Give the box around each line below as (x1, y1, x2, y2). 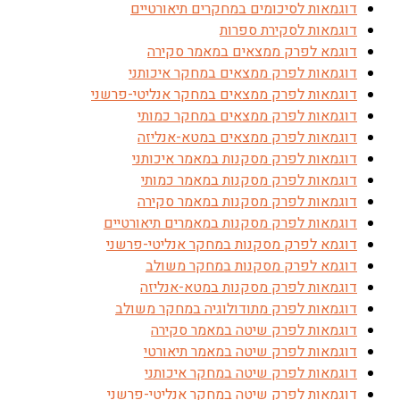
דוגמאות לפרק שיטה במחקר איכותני (145, 362, 357, 384)
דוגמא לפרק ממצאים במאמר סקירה (147, 41, 357, 62)
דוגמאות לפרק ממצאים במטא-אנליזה (137, 127, 357, 148)
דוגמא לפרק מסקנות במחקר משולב (146, 255, 357, 277)
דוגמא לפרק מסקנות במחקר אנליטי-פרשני (106, 234, 357, 255)
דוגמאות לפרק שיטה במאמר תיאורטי (144, 341, 357, 362)
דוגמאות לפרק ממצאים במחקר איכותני (129, 62, 357, 84)
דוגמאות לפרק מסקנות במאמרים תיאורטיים (104, 212, 357, 234)
